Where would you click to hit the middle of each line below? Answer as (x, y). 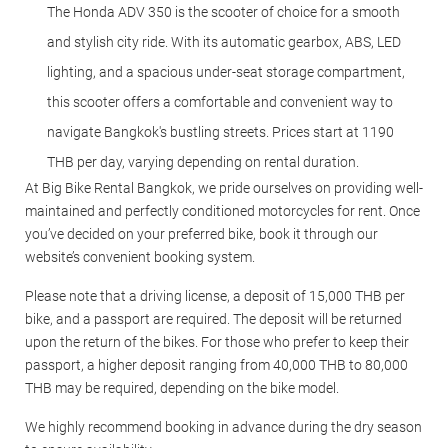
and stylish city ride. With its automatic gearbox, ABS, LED (224, 41)
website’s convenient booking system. (140, 256)
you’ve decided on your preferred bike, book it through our (201, 233)
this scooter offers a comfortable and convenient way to (220, 101)
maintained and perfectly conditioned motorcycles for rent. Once (222, 210)
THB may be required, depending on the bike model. (182, 387)
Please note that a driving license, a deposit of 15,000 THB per (215, 295)
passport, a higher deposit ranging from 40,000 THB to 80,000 (216, 364)
